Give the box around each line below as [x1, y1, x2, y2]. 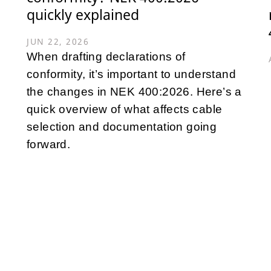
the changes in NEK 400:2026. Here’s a [27, 85, 242, 98]
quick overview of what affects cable [27, 102, 223, 116]
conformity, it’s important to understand [27, 67, 236, 80]
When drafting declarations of [27, 50, 186, 63]
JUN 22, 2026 [27, 35, 89, 47]
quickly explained [27, 4, 139, 24]
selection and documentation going [27, 120, 217, 133]
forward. [27, 137, 71, 151]
